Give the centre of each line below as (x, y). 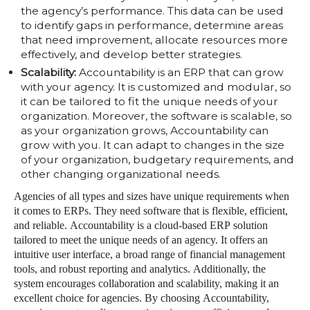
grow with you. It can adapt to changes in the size (153, 145)
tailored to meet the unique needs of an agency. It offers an (141, 240)
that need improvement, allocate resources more (154, 39)
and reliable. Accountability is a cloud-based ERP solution (141, 226)
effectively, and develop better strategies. (131, 54)
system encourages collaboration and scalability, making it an (146, 284)
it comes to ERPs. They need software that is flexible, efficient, (151, 211)
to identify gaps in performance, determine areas (152, 25)
